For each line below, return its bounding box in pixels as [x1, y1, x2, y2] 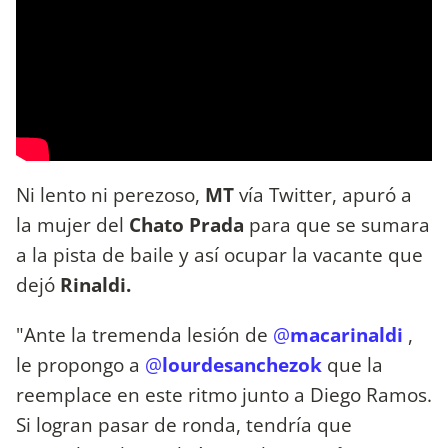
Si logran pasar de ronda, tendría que [16, 410, 352, 438]
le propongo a [16, 350, 145, 378]
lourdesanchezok [162, 350, 322, 378]
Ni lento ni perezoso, [16, 181, 205, 209]
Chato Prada [129, 211, 244, 239]
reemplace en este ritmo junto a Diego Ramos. [16, 380, 432, 408]
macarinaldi [290, 320, 403, 348]
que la [322, 350, 383, 378]
